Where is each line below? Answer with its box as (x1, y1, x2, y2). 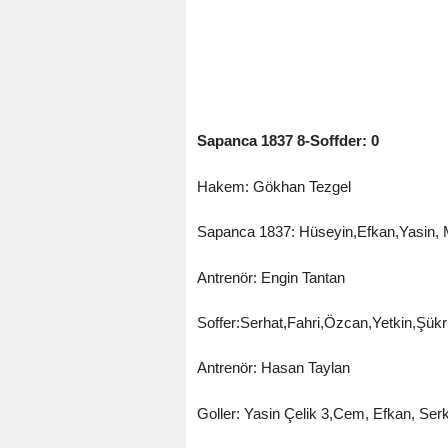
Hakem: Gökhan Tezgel (196, 177, 351, 195)
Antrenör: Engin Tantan (196, 268, 345, 286)
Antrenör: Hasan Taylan (196, 359, 350, 377)
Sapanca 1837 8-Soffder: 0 (196, 132, 379, 150)
